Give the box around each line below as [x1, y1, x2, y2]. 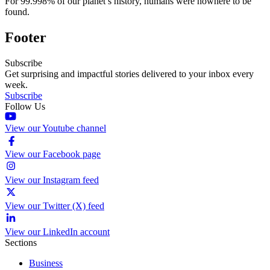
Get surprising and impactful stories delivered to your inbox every [5, 68, 254, 79]
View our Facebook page [5, 148, 101, 159]
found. [5, 7, 30, 17]
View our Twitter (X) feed [5, 200, 104, 211]
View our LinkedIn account [5, 226, 110, 237]
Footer [5, 29, 46, 45]
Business [29, 257, 63, 268]
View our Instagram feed [5, 174, 99, 185]
